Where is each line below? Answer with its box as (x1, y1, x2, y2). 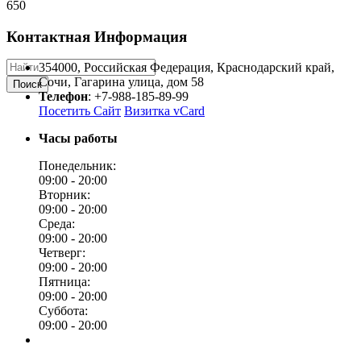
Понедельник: (39, 159, 116, 173)
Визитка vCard (124, 104, 205, 118)
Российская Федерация (84, 60, 210, 75)
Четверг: (39, 246, 85, 260)
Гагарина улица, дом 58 (74, 75, 204, 89)
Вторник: (39, 188, 90, 202)
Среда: (39, 217, 75, 231)
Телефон (39, 89, 88, 104)
